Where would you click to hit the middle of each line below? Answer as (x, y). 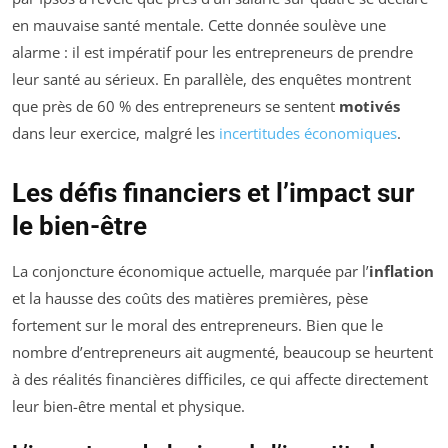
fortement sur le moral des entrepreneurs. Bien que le (197, 325)
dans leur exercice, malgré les (115, 133)
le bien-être (79, 226)
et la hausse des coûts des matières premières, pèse (190, 298)
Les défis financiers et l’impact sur (213, 193)
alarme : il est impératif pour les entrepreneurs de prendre (212, 52)
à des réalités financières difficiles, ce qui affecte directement (220, 379)
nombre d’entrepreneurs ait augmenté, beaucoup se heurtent (222, 352)
